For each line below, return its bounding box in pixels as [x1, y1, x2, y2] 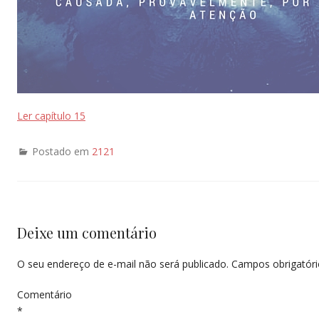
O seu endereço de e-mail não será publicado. [17, 257, 229, 271]
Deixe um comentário [17, 223, 157, 243]
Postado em [32, 145, 92, 159]
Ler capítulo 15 [17, 109, 85, 123]
